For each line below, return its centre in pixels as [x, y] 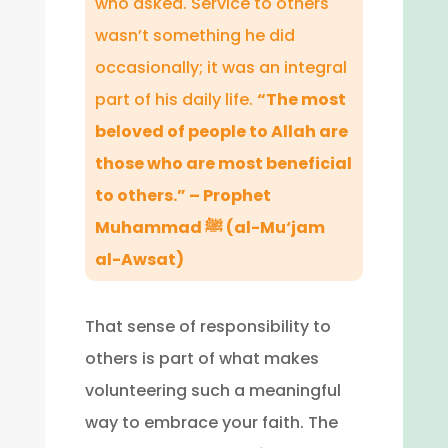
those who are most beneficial [223, 163]
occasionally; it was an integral [220, 67]
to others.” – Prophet [182, 195]
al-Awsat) [139, 259]
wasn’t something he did [194, 35]
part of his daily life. [175, 99]
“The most [301, 99]
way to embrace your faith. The [211, 422]
